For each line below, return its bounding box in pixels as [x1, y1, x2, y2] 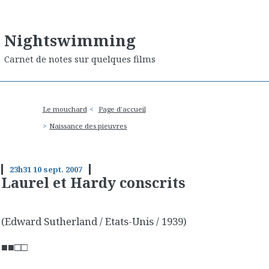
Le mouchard [42, 104, 87, 114]
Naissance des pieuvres [49, 121, 127, 131]
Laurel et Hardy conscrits [1, 173, 186, 193]
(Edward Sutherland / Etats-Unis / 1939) [1, 214, 187, 228]
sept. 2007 [43, 164, 82, 175]
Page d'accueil [98, 104, 146, 114]
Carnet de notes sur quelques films [4, 53, 156, 65]
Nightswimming [4, 29, 136, 51]
